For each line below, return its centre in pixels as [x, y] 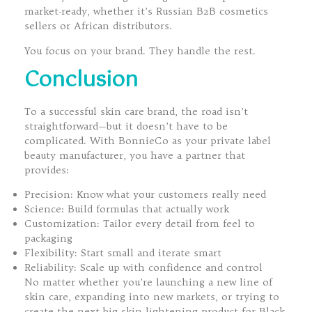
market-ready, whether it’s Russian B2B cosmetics [146, 11]
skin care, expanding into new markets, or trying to [152, 297]
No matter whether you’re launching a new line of [148, 282]
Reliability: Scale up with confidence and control [143, 268]
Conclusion [81, 81]
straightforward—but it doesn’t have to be [126, 126]
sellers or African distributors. [98, 26]
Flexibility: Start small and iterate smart [123, 253]
